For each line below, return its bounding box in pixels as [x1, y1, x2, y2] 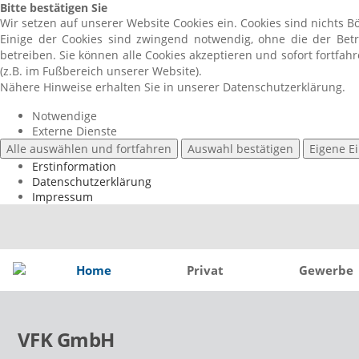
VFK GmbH [17, 326, 115, 353]
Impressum [32, 189, 93, 204]
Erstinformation [32, 159, 116, 174]
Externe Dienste [32, 123, 117, 139]
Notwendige [32, 108, 97, 123]
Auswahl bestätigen [188, 141, 293, 156]
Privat [187, 261, 224, 278]
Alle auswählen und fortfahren [6, 141, 171, 156]
